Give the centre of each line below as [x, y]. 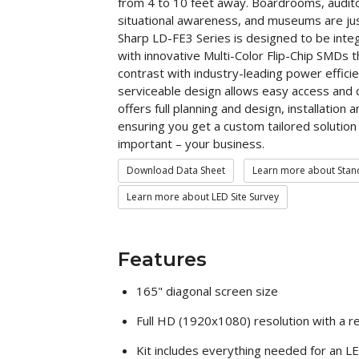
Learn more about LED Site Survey [203, 196]
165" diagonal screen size [207, 290]
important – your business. [191, 143]
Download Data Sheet [176, 170]
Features [162, 259]
